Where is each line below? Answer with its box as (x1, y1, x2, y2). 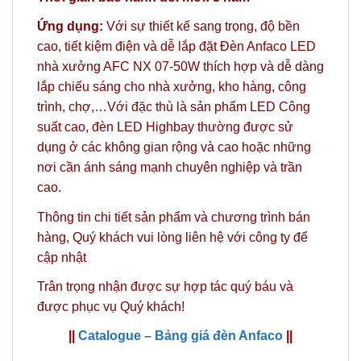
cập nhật (37, 250, 86, 264)
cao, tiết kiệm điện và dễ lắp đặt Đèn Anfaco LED (37, 39, 316, 54)
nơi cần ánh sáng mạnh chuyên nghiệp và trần (37, 160, 302, 175)
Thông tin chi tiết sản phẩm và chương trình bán (37, 210, 310, 224)
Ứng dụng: (37, 19, 103, 34)
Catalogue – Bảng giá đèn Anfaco (78, 328, 283, 342)
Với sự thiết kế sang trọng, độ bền (103, 19, 300, 34)
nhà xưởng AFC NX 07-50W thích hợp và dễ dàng (37, 60, 324, 74)
